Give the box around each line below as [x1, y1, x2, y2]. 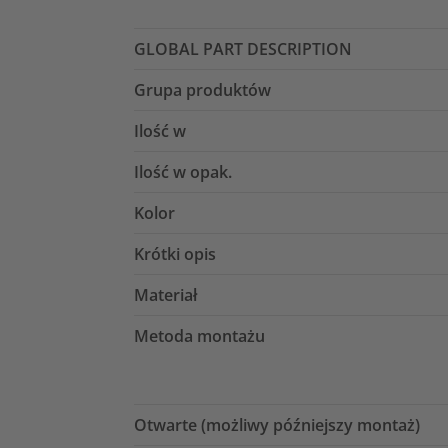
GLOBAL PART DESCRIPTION [134, 38, 352, 61]
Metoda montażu [134, 325, 265, 348]
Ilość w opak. [134, 161, 232, 184]
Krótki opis [134, 243, 216, 266]
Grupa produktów [134, 79, 271, 102]
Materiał [134, 284, 197, 307]
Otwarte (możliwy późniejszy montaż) [134, 414, 420, 437]
